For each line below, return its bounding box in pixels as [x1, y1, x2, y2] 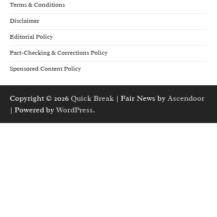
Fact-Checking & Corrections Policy [10, 48, 108, 57]
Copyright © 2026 [10, 93, 71, 103]
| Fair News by [114, 93, 168, 103]
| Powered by [10, 105, 56, 115]
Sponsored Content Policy [10, 64, 81, 73]
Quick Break [71, 93, 114, 103]
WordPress [56, 105, 93, 115]
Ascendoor [168, 93, 204, 103]
